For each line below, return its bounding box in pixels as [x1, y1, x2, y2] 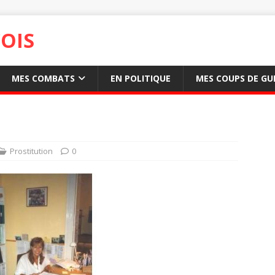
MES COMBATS [12, 72, 75, 84]
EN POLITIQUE [110, 72, 171, 84]
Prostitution [10, 145, 53, 157]
